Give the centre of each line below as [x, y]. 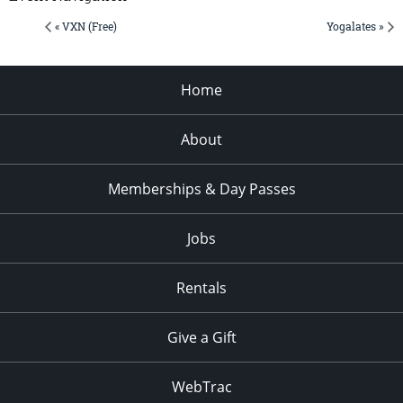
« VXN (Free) [86, 26]
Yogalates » [355, 26]
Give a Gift [201, 337]
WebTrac [201, 386]
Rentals [201, 287]
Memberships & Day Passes [201, 188]
